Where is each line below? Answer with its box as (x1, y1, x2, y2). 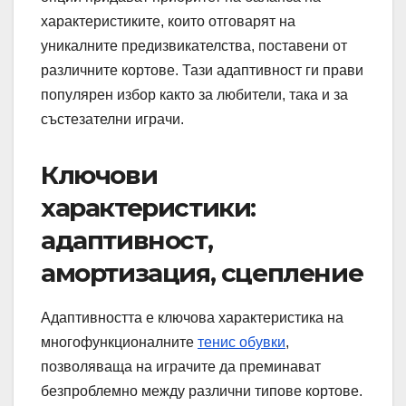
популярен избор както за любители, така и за (41, 87, 348, 103)
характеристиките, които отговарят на (41, 14, 295, 30)
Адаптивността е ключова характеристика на (41, 310, 343, 326)
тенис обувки (198, 334, 285, 351)
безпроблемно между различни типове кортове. (41, 383, 362, 400)
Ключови (41, 159, 158, 191)
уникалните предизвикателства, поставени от (41, 38, 347, 54)
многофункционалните (41, 334, 198, 351)
